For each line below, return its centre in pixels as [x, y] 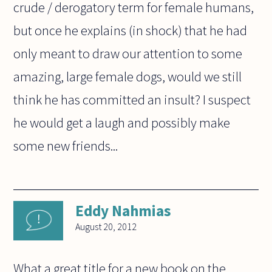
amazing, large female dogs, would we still [128, 77]
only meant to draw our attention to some [128, 54]
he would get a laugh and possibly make [122, 123]
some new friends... [66, 146]
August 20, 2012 [106, 227]
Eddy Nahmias [124, 211]
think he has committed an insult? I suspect [132, 100]
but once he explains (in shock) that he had [131, 31]
